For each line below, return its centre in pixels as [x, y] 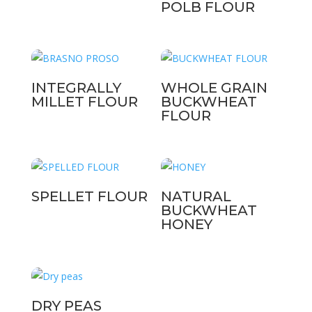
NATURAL [196, 197]
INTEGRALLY [76, 88]
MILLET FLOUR [84, 102]
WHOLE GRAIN [214, 88]
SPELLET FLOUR [89, 197]
